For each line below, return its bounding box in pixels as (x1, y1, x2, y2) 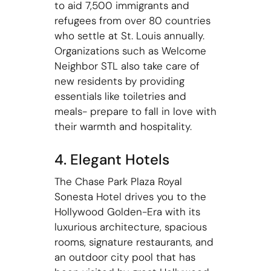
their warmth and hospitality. (54, 119, 192, 133)
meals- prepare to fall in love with (54, 104, 217, 118)
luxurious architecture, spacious (54, 220, 207, 233)
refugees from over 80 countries (54, 13, 211, 27)
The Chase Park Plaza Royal (54, 174, 182, 188)
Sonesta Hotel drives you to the (54, 189, 206, 203)
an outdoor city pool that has (54, 250, 195, 264)
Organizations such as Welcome (54, 44, 206, 57)
